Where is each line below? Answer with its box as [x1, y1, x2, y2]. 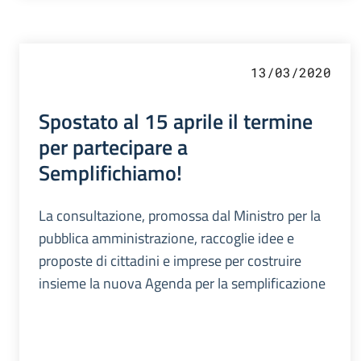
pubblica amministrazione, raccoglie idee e [39, 227, 294, 250]
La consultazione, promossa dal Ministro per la [39, 205, 321, 227]
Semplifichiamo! [39, 156, 182, 189]
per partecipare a [39, 131, 188, 164]
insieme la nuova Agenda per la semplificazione [39, 272, 326, 295]
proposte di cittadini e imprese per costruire [39, 250, 301, 272]
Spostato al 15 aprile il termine [39, 105, 313, 138]
